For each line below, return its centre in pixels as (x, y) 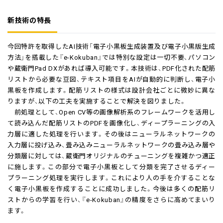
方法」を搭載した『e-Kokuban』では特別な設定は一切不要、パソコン (111, 57)
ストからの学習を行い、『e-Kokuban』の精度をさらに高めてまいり (111, 199)
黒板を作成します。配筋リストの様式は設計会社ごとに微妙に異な (111, 90)
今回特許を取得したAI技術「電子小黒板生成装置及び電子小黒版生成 (111, 46)
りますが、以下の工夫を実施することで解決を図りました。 (97, 101)
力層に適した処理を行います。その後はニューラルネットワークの (111, 134)
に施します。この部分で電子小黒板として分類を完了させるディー (111, 167)
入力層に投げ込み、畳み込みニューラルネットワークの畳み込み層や (111, 145)
